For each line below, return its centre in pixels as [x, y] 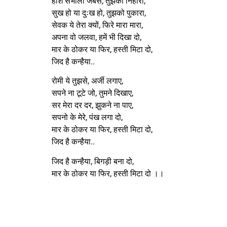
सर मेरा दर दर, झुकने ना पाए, [92, 105]
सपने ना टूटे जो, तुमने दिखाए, [92, 93]
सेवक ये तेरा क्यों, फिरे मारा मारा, [97, 25]
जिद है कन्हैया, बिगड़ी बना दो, [93, 161]
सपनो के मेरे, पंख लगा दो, [87, 118]
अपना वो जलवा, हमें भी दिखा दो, [97, 37]
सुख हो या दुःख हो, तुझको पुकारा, [99, 13]
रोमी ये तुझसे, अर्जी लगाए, [87, 81]
